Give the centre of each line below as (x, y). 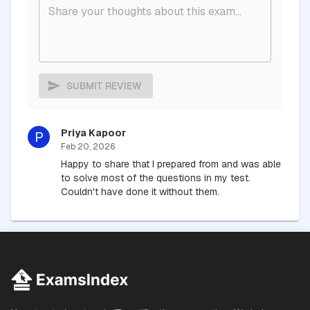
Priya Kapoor (93, 133)
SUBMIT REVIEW (104, 86)
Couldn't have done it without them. (140, 191)
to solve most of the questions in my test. (156, 177)
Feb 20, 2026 (88, 147)
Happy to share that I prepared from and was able (171, 164)
